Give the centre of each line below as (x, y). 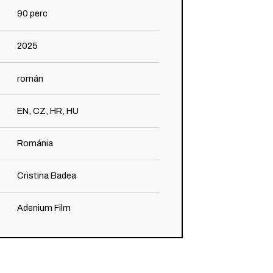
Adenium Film (44, 208)
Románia (35, 143)
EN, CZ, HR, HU (48, 111)
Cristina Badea (47, 176)
